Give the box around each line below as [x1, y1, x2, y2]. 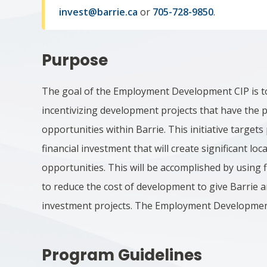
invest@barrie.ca [59, 5, 138, 18]
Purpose [42, 49, 108, 71]
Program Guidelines [42, 244, 203, 266]
